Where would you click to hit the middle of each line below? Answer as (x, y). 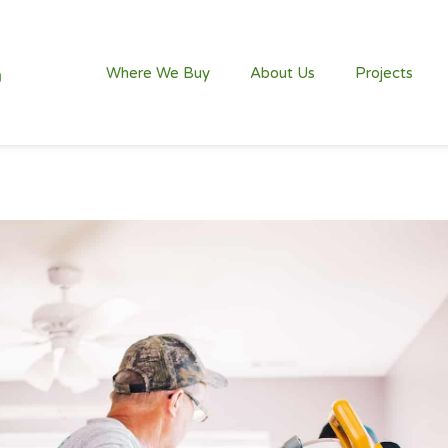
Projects (384, 72)
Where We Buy (158, 72)
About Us (283, 72)
